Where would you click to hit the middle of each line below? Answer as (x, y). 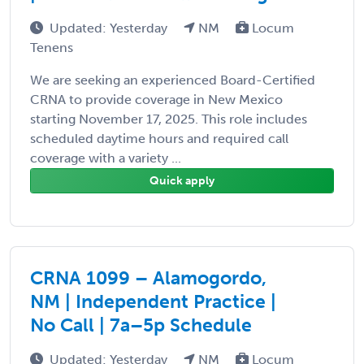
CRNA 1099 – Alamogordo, (148, 277)
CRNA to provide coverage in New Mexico (156, 99)
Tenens (52, 47)
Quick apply (182, 180)
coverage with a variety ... (106, 158)
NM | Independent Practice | (153, 301)
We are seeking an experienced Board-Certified (173, 80)
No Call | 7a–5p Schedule (141, 325)
